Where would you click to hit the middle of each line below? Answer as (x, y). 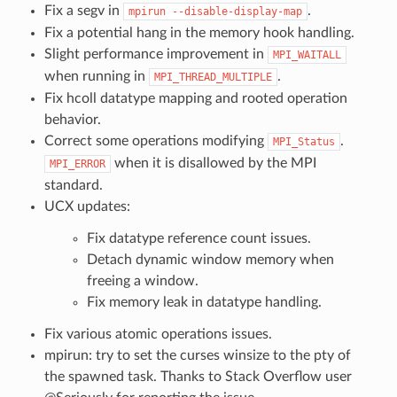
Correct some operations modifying (156, 140)
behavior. (72, 119)
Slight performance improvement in (156, 54)
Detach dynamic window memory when (210, 259)
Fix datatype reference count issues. (198, 238)
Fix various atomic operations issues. (158, 334)
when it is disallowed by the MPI (213, 163)
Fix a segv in (83, 10)
